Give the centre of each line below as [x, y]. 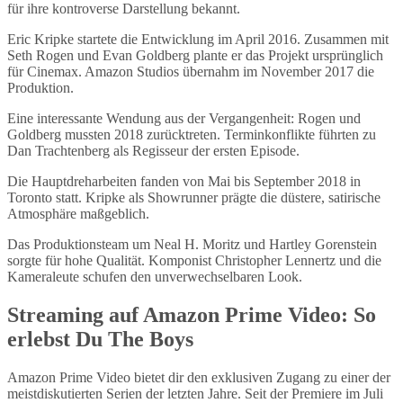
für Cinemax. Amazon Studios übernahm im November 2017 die [191, 72]
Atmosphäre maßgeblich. [78, 214]
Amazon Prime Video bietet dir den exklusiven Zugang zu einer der [199, 378]
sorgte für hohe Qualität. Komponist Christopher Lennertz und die [194, 261]
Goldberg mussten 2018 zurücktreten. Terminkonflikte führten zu [192, 135]
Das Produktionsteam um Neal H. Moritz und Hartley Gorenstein [192, 245]
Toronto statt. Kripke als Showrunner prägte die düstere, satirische [194, 198]
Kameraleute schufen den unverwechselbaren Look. [155, 277]
